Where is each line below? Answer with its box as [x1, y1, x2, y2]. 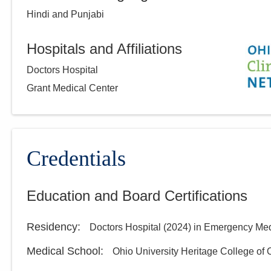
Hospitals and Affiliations [27, 41, 182, 57]
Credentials [27, 146, 126, 171]
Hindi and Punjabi [27, 9, 104, 19]
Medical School [27, 245, 100, 257]
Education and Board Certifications [27, 188, 247, 204]
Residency [27, 221, 77, 233]
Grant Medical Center [27, 83, 118, 93]
